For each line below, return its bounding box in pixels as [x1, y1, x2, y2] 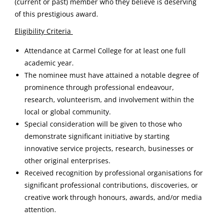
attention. [24, 205, 56, 215]
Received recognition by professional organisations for [24, 168, 203, 178]
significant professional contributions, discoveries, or [24, 180, 198, 190]
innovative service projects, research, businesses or [24, 144, 194, 153]
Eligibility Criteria [15, 26, 73, 36]
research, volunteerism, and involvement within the [24, 95, 194, 105]
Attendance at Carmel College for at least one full [24, 46, 186, 56]
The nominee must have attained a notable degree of [24, 70, 199, 80]
